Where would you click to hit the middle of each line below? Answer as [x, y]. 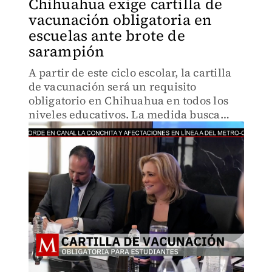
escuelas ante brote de [107, 36]
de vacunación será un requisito [112, 87]
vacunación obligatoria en [120, 20]
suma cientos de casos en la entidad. [123, 142]
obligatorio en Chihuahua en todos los [128, 100]
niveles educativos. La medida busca [124, 114]
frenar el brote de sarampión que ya [123, 128]
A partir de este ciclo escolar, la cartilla [130, 73]
